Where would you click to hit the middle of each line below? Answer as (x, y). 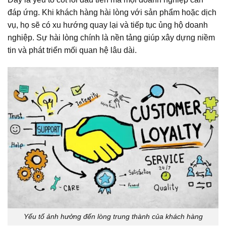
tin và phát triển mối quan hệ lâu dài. (72, 50)
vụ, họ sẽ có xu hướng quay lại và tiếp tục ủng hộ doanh (108, 25)
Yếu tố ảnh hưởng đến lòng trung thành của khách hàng (113, 217)
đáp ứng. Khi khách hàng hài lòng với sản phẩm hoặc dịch (112, 13)
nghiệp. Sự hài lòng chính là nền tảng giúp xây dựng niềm (111, 38)
